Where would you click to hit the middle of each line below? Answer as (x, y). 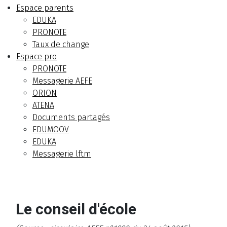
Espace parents (45, 8)
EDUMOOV (51, 130)
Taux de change (61, 45)
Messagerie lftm (62, 154)
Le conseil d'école (76, 209)
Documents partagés (71, 118)
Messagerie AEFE (62, 81)
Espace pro (36, 57)
